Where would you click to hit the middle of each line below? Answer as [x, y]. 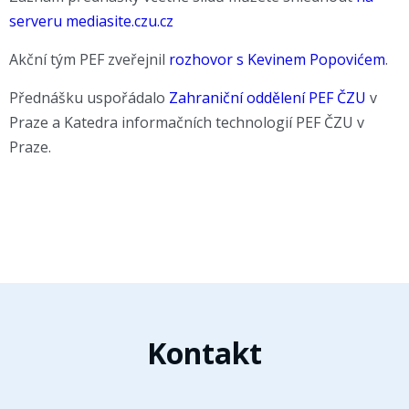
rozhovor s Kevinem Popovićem [277, 59]
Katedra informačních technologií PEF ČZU [209, 122]
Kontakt [204, 353]
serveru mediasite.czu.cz [91, 21]
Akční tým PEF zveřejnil [89, 59]
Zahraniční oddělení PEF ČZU [267, 98]
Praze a [37, 122]
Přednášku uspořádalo [89, 98]
